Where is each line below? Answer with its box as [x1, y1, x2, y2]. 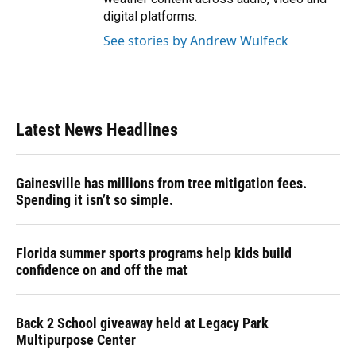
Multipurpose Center [16, 331, 136, 349]
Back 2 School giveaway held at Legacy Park [16, 315, 269, 332]
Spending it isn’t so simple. [16, 192, 173, 209]
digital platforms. [103, 9, 197, 25]
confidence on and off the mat [16, 261, 188, 279]
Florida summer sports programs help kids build [16, 245, 292, 262]
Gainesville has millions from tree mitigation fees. [16, 175, 307, 192]
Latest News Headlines [16, 120, 178, 141]
